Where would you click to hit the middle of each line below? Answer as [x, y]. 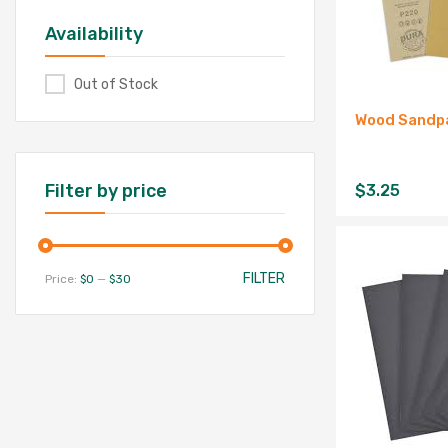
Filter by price [106, 191]
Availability [94, 34]
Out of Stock [116, 84]
